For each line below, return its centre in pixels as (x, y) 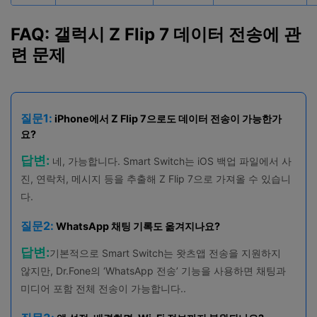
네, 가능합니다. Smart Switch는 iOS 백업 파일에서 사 (170, 161)
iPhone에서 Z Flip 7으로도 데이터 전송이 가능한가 (167, 118)
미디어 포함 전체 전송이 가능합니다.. (103, 288)
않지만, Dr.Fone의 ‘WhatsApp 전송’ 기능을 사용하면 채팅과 (153, 270)
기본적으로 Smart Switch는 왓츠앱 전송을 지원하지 (165, 253)
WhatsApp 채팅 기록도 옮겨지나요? (137, 226)
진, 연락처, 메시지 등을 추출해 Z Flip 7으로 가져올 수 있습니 (155, 178)
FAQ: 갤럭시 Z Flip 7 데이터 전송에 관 (156, 34)
